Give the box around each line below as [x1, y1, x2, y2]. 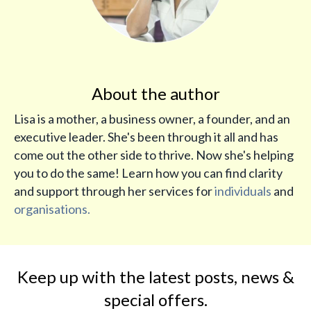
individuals [215, 183, 271, 199]
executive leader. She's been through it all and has [14, 129, 278, 145]
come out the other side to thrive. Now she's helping [14, 147, 294, 163]
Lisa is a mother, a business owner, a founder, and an [14, 111, 290, 127]
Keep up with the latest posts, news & [17, 267, 294, 287]
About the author [91, 83, 220, 104]
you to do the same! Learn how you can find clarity [14, 165, 283, 181]
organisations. [14, 201, 90, 217]
